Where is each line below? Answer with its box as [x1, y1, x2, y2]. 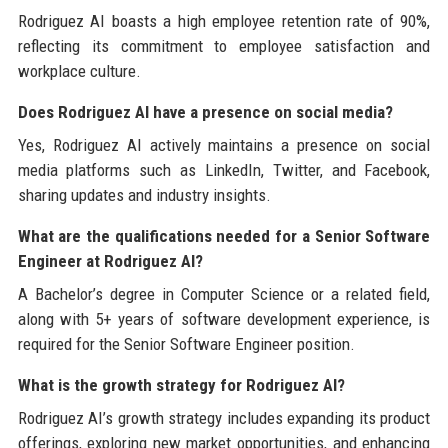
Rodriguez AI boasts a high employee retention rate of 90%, [17, 10, 431, 31]
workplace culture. [17, 60, 141, 81]
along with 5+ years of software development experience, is [17, 308, 431, 329]
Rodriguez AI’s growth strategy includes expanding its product [17, 407, 431, 428]
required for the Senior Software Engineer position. [17, 333, 355, 354]
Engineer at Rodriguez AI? [17, 250, 203, 271]
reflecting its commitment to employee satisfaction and [17, 35, 431, 56]
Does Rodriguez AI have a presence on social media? [17, 101, 393, 122]
